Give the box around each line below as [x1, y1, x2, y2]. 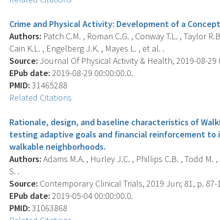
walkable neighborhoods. [9, 140, 106, 152]
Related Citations [9, 91, 72, 103]
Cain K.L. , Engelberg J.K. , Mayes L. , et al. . [9, 42, 165, 54]
